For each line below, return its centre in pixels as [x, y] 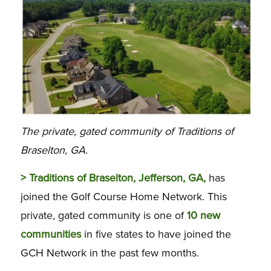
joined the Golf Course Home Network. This [123, 197]
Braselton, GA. [54, 150]
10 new [203, 216]
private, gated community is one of [103, 216]
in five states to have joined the [156, 234]
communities [51, 234]
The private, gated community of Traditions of [127, 131]
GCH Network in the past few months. [109, 253]
